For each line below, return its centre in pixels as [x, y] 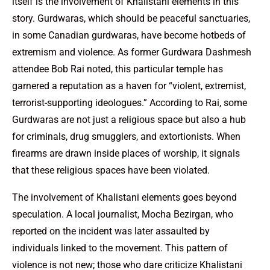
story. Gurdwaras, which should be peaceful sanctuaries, [131, 18]
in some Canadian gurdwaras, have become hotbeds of [129, 35]
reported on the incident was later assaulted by [111, 231]
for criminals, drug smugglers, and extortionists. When [126, 136]
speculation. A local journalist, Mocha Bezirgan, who [123, 214]
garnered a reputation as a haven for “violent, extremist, [129, 86]
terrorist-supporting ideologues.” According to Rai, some [130, 102]
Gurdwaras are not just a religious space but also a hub [129, 119]
